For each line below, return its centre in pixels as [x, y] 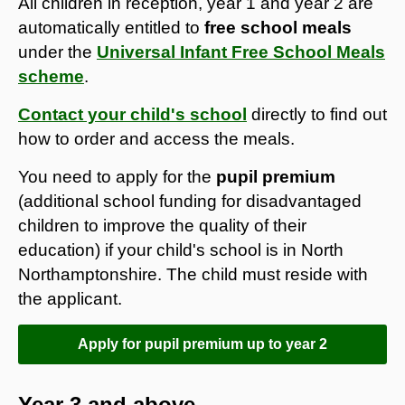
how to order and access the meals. [156, 138]
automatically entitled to [111, 27]
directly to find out [317, 114]
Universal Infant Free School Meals [241, 52]
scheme [51, 76]
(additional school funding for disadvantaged [190, 201]
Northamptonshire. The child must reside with [193, 274]
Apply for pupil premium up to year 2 [202, 344]
